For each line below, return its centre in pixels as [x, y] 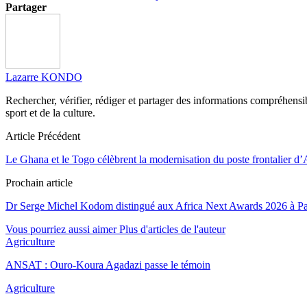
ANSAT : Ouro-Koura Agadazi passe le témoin [108, 265]
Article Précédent [43, 136]
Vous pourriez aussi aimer [61, 229]
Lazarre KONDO [44, 77]
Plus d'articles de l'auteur [172, 229]
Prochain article [39, 182]
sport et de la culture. [50, 112]
